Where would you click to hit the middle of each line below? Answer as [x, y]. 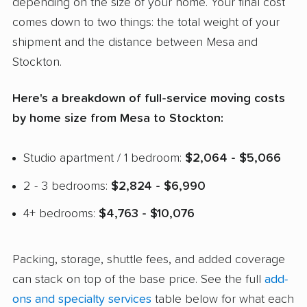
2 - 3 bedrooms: [67, 186]
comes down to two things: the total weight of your [146, 23]
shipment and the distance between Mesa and [135, 43]
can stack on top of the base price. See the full [138, 280]
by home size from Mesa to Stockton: [118, 118]
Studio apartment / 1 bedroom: [104, 158]
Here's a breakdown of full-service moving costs [149, 98]
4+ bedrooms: [61, 214]
